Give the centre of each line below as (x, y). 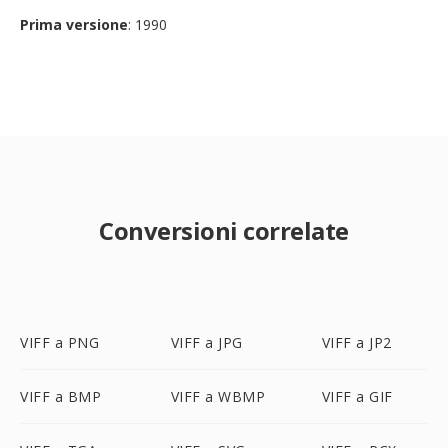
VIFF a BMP (60, 396)
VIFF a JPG (206, 342)
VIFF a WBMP (218, 396)
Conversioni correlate (224, 230)
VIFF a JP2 (356, 342)
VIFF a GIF (357, 396)
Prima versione (74, 24)
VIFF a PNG (59, 342)
